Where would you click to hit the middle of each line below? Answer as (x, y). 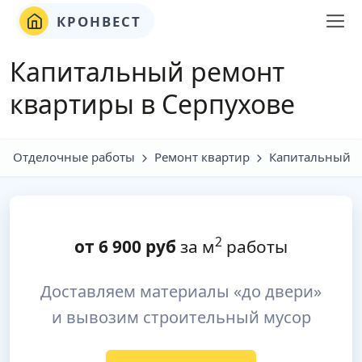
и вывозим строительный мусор (181, 317)
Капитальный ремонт (147, 72)
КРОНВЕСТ (97, 21)
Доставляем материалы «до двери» (181, 291)
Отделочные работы (74, 157)
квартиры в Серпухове (152, 104)
